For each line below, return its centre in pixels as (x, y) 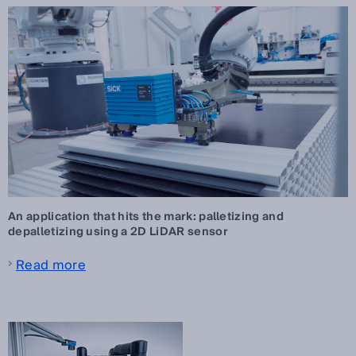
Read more (51, 266)
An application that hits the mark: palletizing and (146, 217)
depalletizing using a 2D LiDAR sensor (118, 232)
